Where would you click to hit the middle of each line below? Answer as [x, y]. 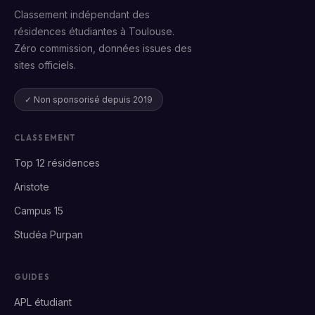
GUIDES [32, 277]
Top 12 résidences [57, 162]
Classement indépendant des [82, 14]
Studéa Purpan [49, 234]
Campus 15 [39, 210]
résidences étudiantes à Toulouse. [94, 31]
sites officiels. [45, 65]
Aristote [32, 186]
